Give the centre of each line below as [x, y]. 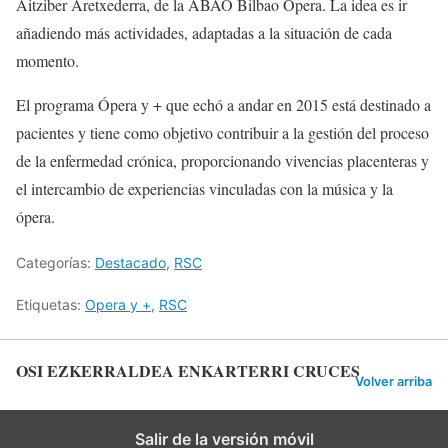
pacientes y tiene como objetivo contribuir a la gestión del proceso [222, 132]
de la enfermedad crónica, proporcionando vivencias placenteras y [222, 160]
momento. [47, 60]
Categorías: [55, 262]
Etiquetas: [50, 304]
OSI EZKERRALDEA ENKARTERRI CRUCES [188, 370]
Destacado [130, 262]
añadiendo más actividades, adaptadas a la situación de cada [204, 32]
